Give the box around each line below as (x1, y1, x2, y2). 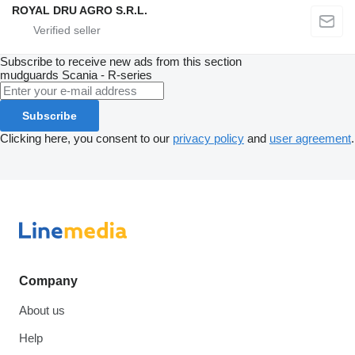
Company (19, 273, 78, 288)
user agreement (269, 132, 351, 146)
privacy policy (173, 132, 244, 146)
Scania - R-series (62, 68, 152, 82)
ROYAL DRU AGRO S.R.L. (12, 4, 147, 17)
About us (19, 303, 65, 317)
